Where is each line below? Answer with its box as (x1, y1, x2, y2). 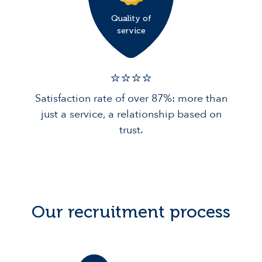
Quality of (111, 13, 151, 24)
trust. (119, 123, 143, 138)
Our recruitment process (32, 202, 230, 222)
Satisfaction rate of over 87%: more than (35, 91, 227, 106)
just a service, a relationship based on (40, 107, 222, 122)
